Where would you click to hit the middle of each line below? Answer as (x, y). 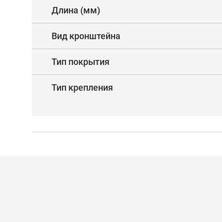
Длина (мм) (76, 10)
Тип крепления (82, 87)
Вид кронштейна (86, 36)
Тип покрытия (81, 62)
